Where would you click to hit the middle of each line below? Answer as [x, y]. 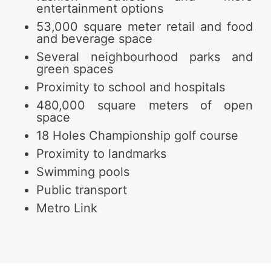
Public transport [82, 190]
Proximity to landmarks [101, 153]
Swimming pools [83, 171]
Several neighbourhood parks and [145, 57]
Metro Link [67, 208]
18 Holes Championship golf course [137, 135]
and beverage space [94, 38]
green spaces [75, 69]
